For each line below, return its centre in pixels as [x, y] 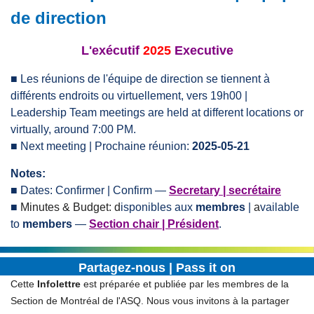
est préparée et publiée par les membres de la [185, 284]
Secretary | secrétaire [225, 190]
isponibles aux [158, 207]
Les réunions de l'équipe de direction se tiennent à [145, 79]
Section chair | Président [154, 224]
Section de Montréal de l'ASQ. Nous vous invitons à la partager [150, 301]
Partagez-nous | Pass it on [157, 268]
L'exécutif [110, 50]
